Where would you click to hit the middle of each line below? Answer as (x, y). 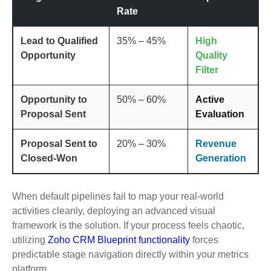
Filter (207, 70)
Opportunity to (54, 99)
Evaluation (220, 114)
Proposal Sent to (59, 143)
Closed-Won (49, 158)
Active (210, 99)
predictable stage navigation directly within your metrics (130, 254)
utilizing (30, 240)
